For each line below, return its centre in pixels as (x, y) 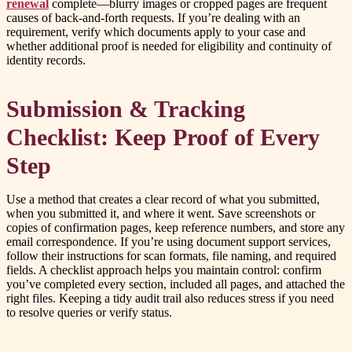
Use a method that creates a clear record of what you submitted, (163, 200)
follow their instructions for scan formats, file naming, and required (171, 256)
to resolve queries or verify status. (89, 313)
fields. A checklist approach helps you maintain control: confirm (164, 270)
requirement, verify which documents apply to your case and (156, 32)
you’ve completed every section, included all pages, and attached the (176, 284)
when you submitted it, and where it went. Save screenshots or (161, 214)
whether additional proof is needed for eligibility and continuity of (169, 46)
